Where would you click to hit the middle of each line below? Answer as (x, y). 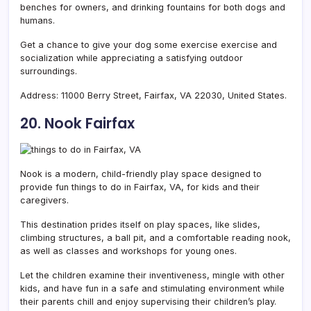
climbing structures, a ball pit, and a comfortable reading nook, (155, 237)
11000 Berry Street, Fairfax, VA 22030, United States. (174, 95)
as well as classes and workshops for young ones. (128, 251)
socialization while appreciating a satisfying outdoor (132, 58)
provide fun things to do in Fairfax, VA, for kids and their (140, 187)
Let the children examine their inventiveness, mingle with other (152, 275)
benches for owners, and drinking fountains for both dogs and (153, 7)
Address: (41, 95)
